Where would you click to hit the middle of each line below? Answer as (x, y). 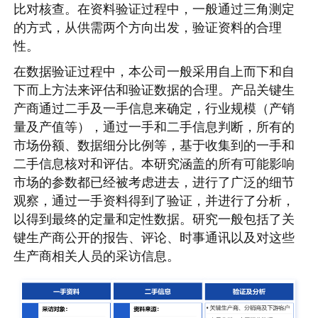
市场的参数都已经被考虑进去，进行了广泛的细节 (154, 182)
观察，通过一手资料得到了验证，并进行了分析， (154, 200)
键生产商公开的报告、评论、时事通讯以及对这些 (154, 237)
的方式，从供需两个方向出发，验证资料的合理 (148, 28)
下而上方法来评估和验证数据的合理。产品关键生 (154, 89)
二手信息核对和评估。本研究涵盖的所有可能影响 (154, 163)
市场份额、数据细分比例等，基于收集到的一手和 (154, 145)
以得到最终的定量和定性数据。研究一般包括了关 (154, 219)
